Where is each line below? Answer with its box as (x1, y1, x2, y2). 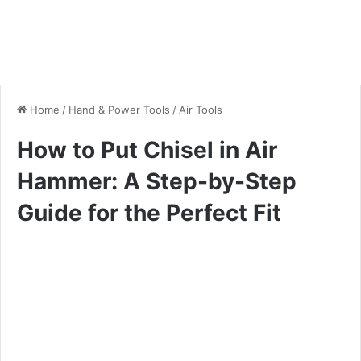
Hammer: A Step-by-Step (17, 167, 297, 195)
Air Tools (179, 102, 222, 116)
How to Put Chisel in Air (17, 135, 277, 164)
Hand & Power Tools (68, 102, 170, 116)
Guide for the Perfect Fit (17, 198, 281, 226)
